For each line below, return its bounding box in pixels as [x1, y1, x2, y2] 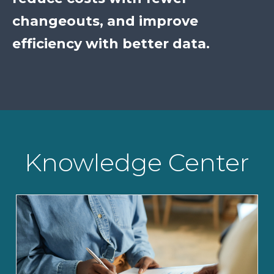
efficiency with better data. [12, 35, 210, 53]
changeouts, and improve [12, 13, 198, 30]
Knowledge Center [24, 147, 250, 178]
